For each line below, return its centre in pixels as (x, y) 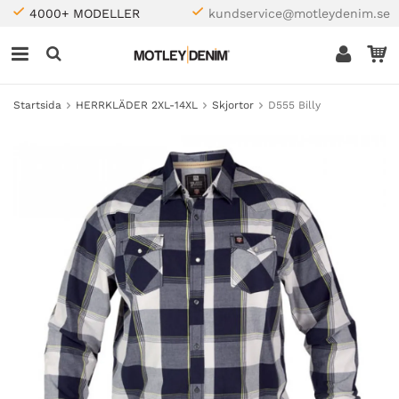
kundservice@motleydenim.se (299, 13)
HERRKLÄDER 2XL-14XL (137, 105)
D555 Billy (294, 105)
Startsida (37, 105)
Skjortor (233, 105)
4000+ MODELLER (85, 13)
